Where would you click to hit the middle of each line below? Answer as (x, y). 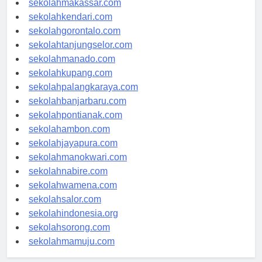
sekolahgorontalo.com (75, 41)
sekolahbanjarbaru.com (77, 111)
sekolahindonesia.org (73, 223)
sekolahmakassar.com (75, 13)
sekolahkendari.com (70, 27)
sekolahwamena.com (73, 195)
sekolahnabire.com (68, 181)
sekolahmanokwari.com (78, 167)
